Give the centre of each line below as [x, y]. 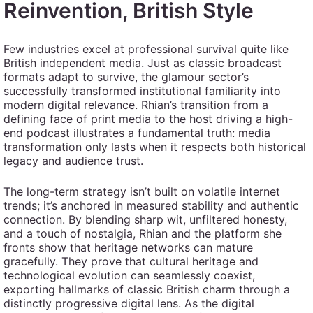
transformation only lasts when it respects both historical [155, 147]
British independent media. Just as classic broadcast [143, 63]
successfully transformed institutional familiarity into [142, 91]
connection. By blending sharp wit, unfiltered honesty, [145, 219]
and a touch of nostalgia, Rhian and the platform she [143, 233]
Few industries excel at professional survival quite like [146, 49]
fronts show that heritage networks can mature [128, 247]
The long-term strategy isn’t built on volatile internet [142, 191]
